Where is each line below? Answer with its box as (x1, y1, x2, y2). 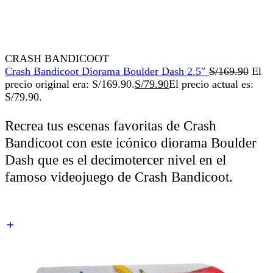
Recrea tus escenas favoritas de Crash (5, 118, 216, 133)
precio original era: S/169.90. (5, 78, 135, 91)
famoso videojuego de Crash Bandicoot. (5, 169, 233, 185)
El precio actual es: (169, 78, 253, 91)
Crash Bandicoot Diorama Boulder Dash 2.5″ (5, 65, 209, 78)
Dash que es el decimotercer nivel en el (5, 152, 226, 168)
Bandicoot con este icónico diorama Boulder (5, 135, 257, 151)
